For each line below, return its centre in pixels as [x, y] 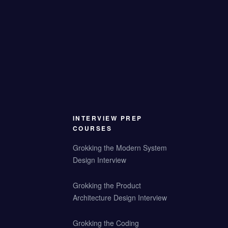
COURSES [92, 128]
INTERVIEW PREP [107, 118]
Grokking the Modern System [120, 148]
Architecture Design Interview [120, 197]
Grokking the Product [107, 185]
